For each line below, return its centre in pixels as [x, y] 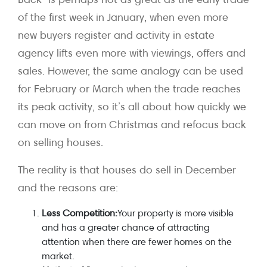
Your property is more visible [176, 213]
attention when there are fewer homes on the [137, 242]
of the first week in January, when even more [123, 17]
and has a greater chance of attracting [126, 228]
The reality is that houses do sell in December [127, 170]
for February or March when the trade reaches [129, 89]
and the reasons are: [68, 188]
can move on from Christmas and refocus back [132, 125]
